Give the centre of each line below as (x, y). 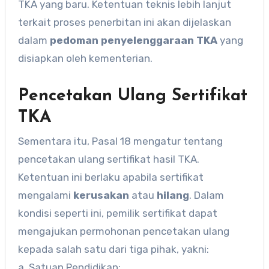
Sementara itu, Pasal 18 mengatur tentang (120, 141)
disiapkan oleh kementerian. (85, 58)
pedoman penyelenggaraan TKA (133, 40)
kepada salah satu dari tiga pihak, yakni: (113, 249)
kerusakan (101, 195)
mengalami (45, 195)
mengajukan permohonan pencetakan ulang (123, 231)
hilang (173, 195)
